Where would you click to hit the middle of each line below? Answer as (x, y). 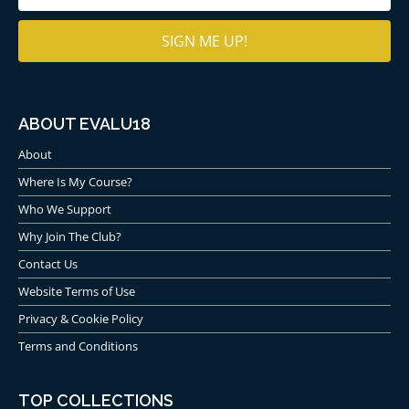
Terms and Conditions (78, 346)
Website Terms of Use (77, 291)
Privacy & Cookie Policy (81, 318)
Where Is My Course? (75, 181)
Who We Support (65, 209)
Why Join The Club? (70, 236)
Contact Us (48, 263)
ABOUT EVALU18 (84, 123)
